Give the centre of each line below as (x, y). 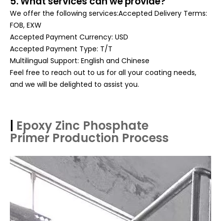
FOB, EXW (26, 25)
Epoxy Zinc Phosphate (82, 126)
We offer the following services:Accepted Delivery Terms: (109, 13)
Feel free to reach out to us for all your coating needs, (103, 73)
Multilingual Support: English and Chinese (80, 61)
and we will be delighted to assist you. (74, 84)
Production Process (110, 138)
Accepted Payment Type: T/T (61, 49)
